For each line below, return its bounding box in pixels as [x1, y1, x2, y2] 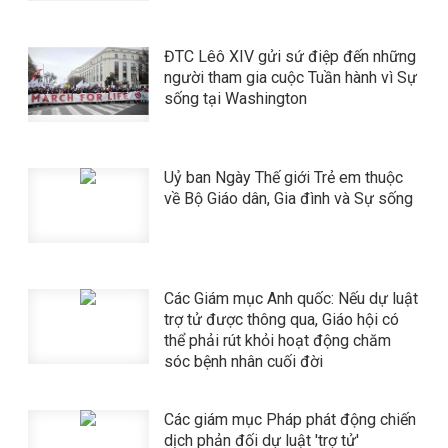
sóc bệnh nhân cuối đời [163, 352, 323, 371]
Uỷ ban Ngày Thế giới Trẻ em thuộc [163, 168, 403, 187]
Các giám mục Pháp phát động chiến [163, 410, 416, 429]
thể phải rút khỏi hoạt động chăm [163, 331, 391, 350]
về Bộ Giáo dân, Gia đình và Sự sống [163, 189, 413, 208]
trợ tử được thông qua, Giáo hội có [163, 310, 399, 329]
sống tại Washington [163, 89, 307, 108]
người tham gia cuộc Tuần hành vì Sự [163, 68, 417, 87]
